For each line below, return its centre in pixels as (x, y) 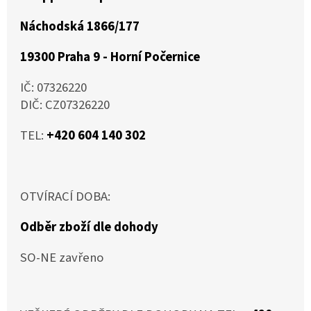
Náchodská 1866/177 (80, 27)
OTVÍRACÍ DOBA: (65, 197)
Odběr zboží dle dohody (89, 227)
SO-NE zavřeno (62, 258)
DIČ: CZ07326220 (65, 105)
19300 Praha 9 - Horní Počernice (110, 57)
